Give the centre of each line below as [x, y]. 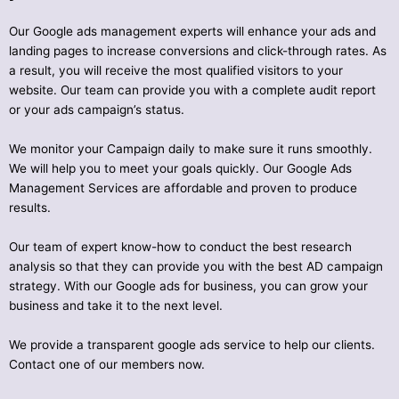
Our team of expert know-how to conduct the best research [180, 247]
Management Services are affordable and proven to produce [183, 188]
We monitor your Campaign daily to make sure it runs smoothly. [191, 149]
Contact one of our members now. [107, 364]
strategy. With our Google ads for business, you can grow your [188, 286]
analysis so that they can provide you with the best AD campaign [196, 267]
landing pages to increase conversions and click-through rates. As [198, 51]
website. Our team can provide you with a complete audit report [192, 90]
